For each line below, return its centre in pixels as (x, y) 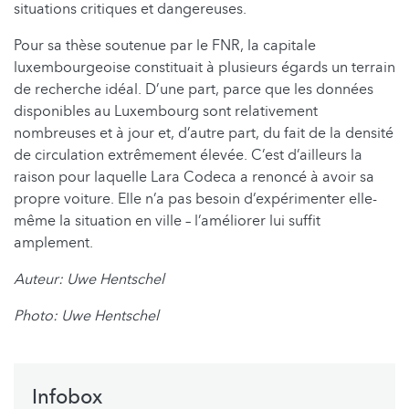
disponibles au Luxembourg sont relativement (166, 111)
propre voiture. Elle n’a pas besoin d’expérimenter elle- (195, 199)
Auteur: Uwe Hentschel (89, 279)
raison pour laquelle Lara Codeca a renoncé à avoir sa (194, 177)
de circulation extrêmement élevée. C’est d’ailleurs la (188, 155)
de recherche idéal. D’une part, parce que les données (194, 89)
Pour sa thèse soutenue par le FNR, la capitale (165, 45)
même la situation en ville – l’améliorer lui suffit (167, 220)
